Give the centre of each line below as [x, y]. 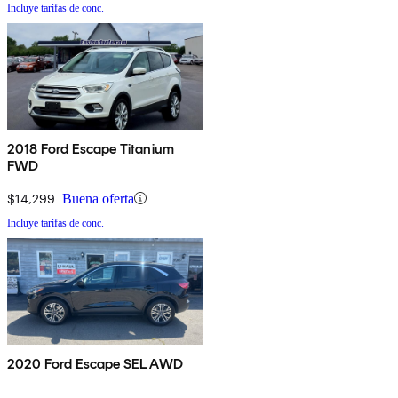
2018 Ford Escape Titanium [91, 148]
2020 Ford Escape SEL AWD [95, 363]
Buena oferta [98, 198]
